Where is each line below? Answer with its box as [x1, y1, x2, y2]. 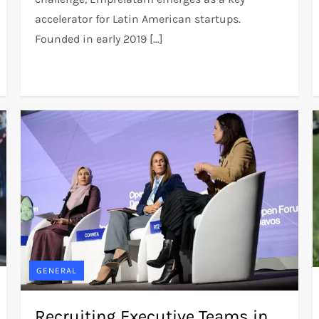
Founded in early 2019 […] [35, 31, 164, 46]
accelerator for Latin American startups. [35, 11, 241, 26]
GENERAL [36, 266, 78, 276]
